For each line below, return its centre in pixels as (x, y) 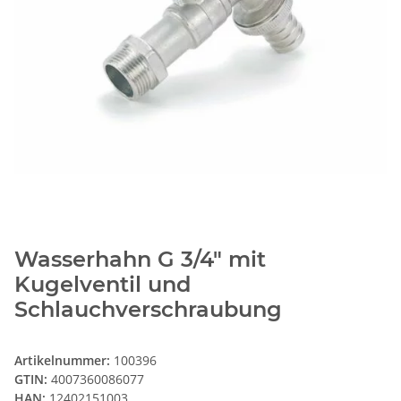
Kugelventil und (102, 285)
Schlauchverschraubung (148, 310)
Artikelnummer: (64, 361)
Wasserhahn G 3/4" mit (140, 260)
